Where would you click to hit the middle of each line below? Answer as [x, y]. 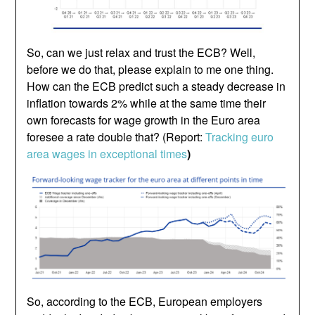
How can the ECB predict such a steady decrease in [156, 86]
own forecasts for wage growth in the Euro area [144, 120]
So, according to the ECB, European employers [145, 301]
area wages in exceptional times [107, 153]
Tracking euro [240, 136]
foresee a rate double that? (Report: [116, 136]
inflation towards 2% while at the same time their [147, 103]
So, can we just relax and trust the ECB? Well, [141, 52]
